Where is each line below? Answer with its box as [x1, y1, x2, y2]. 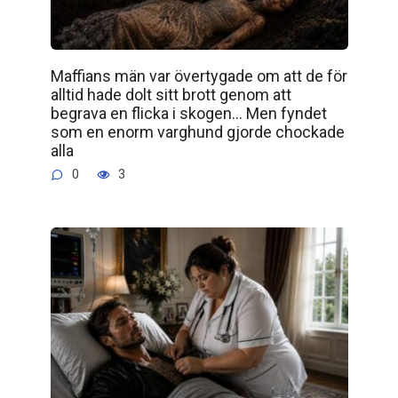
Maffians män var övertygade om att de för [50, 66, 347, 85]
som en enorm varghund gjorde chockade [50, 122, 345, 141]
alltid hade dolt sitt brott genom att [50, 84, 291, 104]
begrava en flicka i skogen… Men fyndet [50, 103, 327, 123]
